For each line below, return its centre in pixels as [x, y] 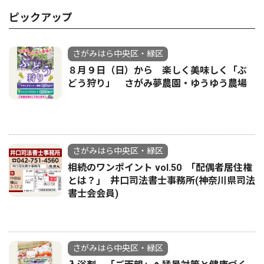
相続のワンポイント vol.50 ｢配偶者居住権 [160, 168]
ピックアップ [41, 17]
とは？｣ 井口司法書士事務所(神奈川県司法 [161, 181]
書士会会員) [93, 194]
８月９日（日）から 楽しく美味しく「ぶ [157, 70]
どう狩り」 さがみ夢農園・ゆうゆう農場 [157, 83]
